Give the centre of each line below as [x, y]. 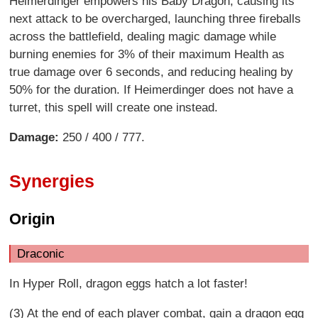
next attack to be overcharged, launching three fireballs [155, 19]
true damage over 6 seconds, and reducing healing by [152, 72]
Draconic [40, 254]
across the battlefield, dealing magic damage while [143, 37]
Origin [32, 219]
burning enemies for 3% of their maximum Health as [147, 54]
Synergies [52, 181]
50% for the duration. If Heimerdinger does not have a [152, 90]
